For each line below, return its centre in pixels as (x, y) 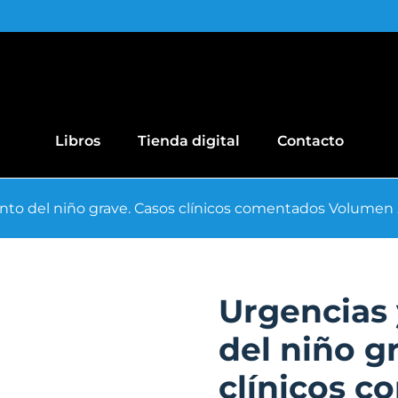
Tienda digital (188, 140)
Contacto (310, 140)
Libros (77, 140)
